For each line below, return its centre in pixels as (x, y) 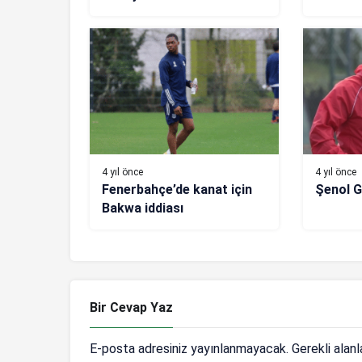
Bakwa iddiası (143, 208)
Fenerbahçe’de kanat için (177, 190)
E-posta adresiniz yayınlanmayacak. (189, 349)
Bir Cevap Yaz (131, 308)
